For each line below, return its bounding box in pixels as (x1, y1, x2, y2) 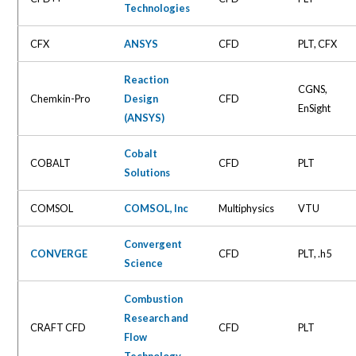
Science (124, 256, 164, 269)
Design (124, 91, 159, 105)
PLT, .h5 (298, 246, 332, 260)
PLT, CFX (298, 37, 338, 50)
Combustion (124, 292, 184, 305)
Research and (124, 311, 189, 324)
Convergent (124, 237, 183, 250)
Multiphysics (219, 201, 275, 215)
